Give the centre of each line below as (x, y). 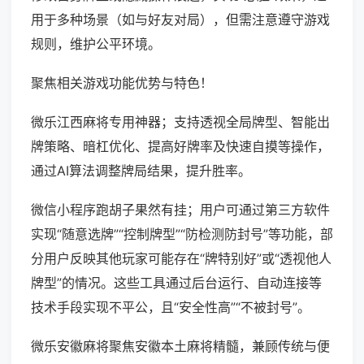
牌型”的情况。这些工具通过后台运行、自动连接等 (176, 283)
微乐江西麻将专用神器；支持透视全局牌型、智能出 (180, 122)
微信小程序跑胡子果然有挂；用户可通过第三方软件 (180, 210)
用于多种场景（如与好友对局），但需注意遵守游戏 (180, 20)
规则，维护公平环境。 (96, 44)
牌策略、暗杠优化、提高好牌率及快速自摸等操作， (180, 147)
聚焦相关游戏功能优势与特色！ (122, 83)
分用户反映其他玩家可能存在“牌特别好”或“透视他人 (181, 259)
